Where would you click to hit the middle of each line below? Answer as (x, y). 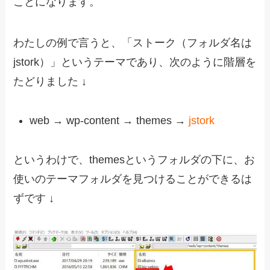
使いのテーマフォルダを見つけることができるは (133, 179)
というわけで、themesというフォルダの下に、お (134, 159)
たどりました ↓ (50, 81)
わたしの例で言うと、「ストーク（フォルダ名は (133, 42)
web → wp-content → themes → (109, 120)
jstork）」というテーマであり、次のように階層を (135, 62)
